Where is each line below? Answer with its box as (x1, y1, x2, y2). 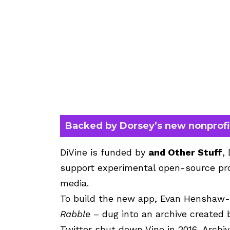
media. (60, 177, 89, 188)
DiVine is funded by (60, 146, 148, 158)
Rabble (60, 208, 90, 219)
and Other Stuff (148, 146, 222, 158)
